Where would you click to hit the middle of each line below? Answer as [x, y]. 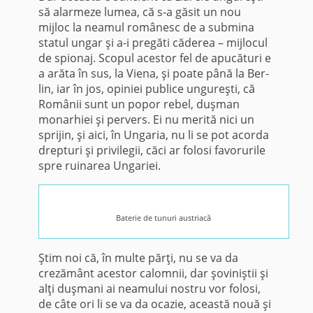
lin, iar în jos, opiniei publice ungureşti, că [146, 88]
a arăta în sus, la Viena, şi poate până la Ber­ [153, 73]
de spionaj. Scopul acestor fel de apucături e [154, 58]
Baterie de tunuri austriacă [164, 217]
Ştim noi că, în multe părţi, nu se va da [138, 257]
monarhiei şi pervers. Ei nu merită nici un [146, 119]
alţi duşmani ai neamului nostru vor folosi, [149, 288]
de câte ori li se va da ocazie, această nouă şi [154, 304]
